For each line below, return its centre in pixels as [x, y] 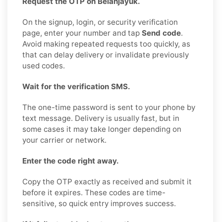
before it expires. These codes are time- [94, 192]
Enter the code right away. [71, 161]
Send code [161, 33]
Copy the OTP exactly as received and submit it [107, 181]
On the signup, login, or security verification [100, 22]
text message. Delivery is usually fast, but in [101, 118]
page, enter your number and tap [82, 33]
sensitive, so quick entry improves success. [99, 203]
